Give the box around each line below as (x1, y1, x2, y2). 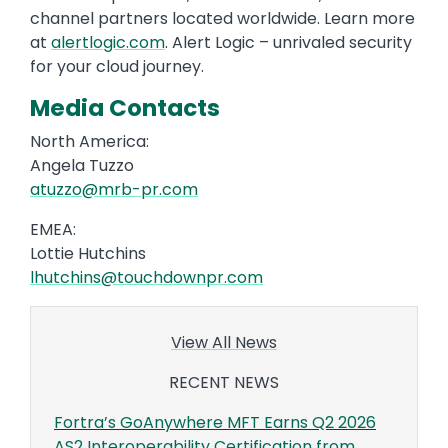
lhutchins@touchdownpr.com (30, 265, 263, 289)
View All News (171, 330, 277, 354)
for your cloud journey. (30, 54, 204, 78)
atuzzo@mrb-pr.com (30, 177, 198, 201)
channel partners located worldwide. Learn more (30, 6, 415, 30)
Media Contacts (30, 91, 220, 124)
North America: (30, 129, 149, 153)
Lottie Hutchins (30, 241, 146, 265)
